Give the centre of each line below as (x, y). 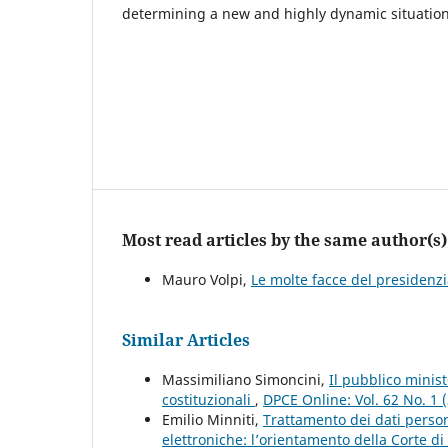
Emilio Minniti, (212, 419)
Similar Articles (186, 339)
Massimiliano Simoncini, (245, 379)
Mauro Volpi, (206, 279)
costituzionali (208, 399)
